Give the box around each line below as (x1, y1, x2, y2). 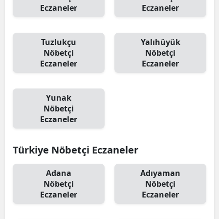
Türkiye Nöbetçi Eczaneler (13, 143, 138, 156)
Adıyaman (140, 168, 180, 178)
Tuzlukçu (41, 37, 76, 47)
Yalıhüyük (140, 37, 180, 47)
